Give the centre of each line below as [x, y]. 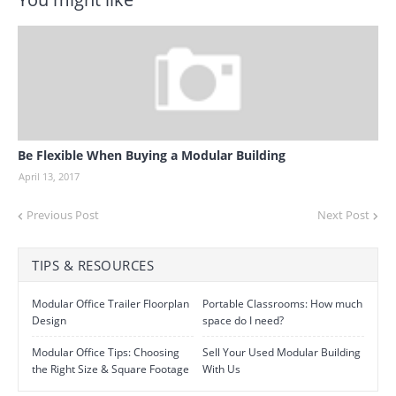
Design [49, 320]
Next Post [343, 215]
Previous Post [63, 215]
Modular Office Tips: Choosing [106, 352]
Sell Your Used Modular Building [282, 352]
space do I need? [243, 320]
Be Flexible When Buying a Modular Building [152, 155]
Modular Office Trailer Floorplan [110, 304]
